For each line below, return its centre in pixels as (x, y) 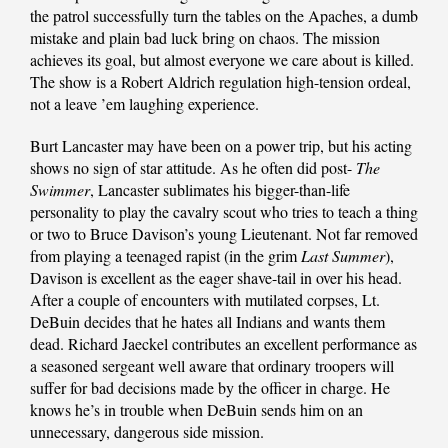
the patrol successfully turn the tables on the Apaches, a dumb (224, 16)
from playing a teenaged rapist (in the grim (165, 256)
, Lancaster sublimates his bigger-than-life (220, 190)
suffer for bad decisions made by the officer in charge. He (210, 388)
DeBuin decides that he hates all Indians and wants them (207, 322)
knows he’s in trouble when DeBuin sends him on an (196, 410)
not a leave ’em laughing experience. (144, 104)
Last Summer (343, 256)
